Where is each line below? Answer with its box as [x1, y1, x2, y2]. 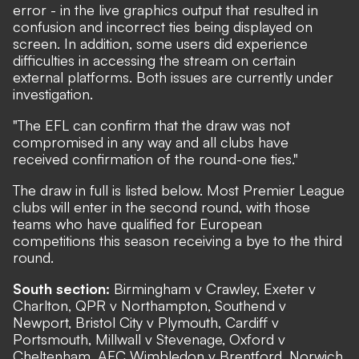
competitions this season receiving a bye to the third [13, 232, 342, 249]
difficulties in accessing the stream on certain [13, 51, 296, 69]
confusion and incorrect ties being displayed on [13, 18, 313, 35]
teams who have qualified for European [13, 215, 262, 232]
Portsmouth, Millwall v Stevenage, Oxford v [13, 330, 285, 348]
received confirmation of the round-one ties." [13, 150, 298, 167]
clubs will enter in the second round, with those [13, 198, 310, 216]
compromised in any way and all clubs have [13, 133, 288, 151]
